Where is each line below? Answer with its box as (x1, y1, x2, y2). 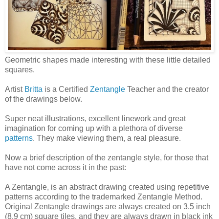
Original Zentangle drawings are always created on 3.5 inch (5, 202, 211, 211)
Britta (24, 85, 43, 93)
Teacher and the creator (125, 85, 209, 93)
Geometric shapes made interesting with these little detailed (5, 55, 211, 64)
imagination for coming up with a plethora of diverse (5, 124, 183, 132)
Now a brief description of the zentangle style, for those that (5, 153, 208, 162)
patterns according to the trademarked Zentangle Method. (5, 192, 202, 201)
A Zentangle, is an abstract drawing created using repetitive (5, 182, 209, 191)
